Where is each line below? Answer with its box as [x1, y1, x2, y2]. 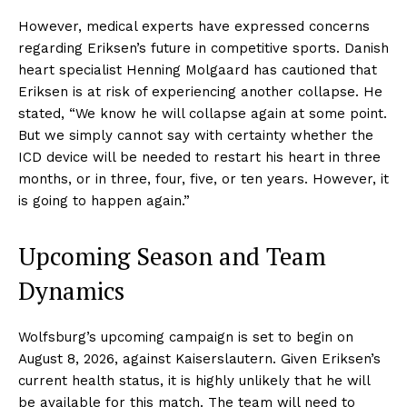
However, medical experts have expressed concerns [18, 18, 370, 35]
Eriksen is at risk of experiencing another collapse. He [18, 84, 382, 101]
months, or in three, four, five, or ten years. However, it [18, 171, 389, 188]
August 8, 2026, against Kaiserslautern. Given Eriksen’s [18, 351, 381, 368]
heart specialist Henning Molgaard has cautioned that [18, 62, 377, 79]
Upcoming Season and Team [18, 240, 326, 273]
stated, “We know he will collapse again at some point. [18, 105, 387, 123]
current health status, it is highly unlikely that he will [18, 372, 370, 390]
